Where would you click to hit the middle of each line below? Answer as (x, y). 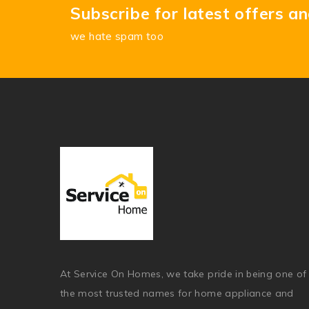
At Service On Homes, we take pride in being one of (183, 274)
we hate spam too (117, 36)
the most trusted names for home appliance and (177, 293)
